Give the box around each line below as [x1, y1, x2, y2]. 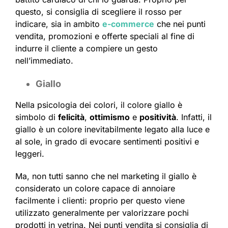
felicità [58, 112, 84, 123]
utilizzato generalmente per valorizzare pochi [15, 208, 189, 218]
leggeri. [15, 149, 44, 159]
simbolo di [15, 112, 58, 123]
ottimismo [90, 112, 130, 123]
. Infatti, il [176, 112, 212, 123]
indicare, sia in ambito [15, 19, 102, 30]
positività [139, 112, 176, 123]
